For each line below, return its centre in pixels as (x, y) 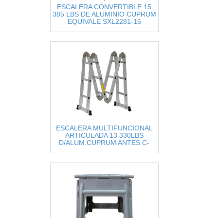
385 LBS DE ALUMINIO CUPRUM (104, 14)
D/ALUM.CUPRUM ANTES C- (104, 143)
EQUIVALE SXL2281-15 (104, 21)
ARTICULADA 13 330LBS (104, 135)
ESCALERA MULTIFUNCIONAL (104, 128)
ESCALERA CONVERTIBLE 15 (104, 7)
